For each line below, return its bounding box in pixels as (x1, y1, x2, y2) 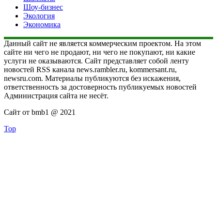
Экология (23, 12, 55, 20)
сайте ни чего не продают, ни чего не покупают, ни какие (4, 48, 195, 57)
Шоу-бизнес (23, 3, 63, 12)
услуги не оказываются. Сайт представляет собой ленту (4, 57, 189, 65)
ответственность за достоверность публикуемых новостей (4, 83, 197, 92)
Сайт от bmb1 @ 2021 (4, 108, 76, 117)
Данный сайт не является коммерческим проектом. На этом (4, 39, 201, 48)
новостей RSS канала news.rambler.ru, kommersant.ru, (4, 65, 177, 74)
